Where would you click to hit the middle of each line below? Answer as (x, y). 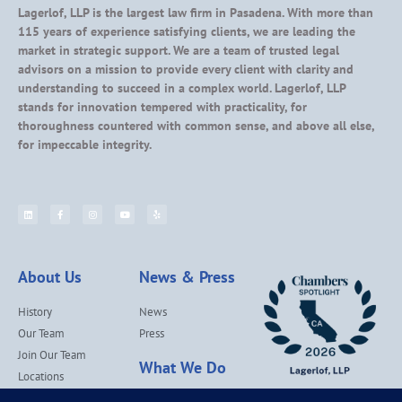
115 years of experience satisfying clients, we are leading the (187, 31)
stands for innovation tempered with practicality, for (162, 106)
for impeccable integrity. (85, 144)
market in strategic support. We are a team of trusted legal (179, 50)
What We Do (182, 368)
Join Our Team (52, 355)
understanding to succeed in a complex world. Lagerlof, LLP (182, 87)
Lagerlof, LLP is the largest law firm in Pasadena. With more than (196, 12)
